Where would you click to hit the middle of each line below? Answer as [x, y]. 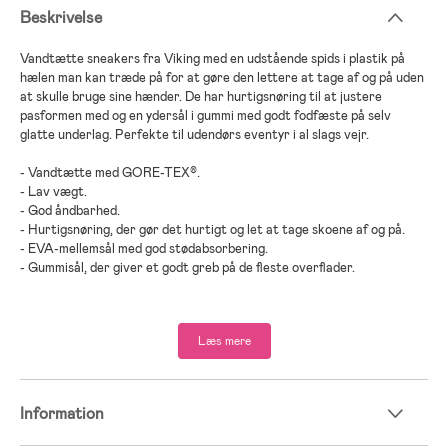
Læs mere [224, 340]
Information [62, 413]
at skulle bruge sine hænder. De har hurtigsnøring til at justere [201, 96]
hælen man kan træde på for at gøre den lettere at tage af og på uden [222, 77]
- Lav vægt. [53, 191]
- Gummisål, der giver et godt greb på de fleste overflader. [187, 267]
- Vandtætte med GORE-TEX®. [110, 172]
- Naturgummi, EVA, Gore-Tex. [108, 343]
